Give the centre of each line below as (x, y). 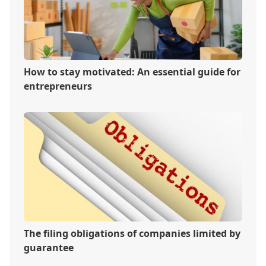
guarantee (49, 248)
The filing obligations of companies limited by (132, 234)
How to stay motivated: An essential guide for (132, 72)
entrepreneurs (58, 86)
